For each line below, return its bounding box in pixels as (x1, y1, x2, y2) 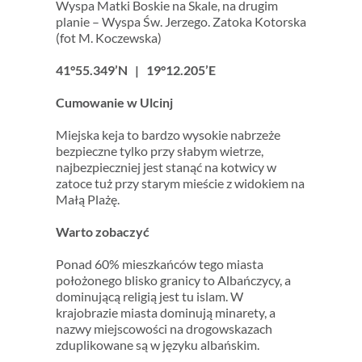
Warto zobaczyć (55, 224, 149, 240)
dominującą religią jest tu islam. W (55, 288, 243, 305)
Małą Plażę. (55, 192, 120, 208)
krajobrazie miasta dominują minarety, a (55, 305, 276, 321)
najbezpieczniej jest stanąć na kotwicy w (55, 159, 276, 175)
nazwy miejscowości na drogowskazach (55, 321, 272, 337)
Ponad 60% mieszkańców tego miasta (55, 256, 263, 272)
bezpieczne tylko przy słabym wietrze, (55, 143, 263, 159)
